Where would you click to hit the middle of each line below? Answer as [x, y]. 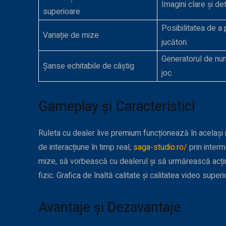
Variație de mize [71, 36]
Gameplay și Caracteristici [117, 107]
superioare [62, 12]
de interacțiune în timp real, [86, 148]
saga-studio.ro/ [160, 148]
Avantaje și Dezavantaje [109, 208]
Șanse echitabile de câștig [89, 66]
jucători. [175, 43]
